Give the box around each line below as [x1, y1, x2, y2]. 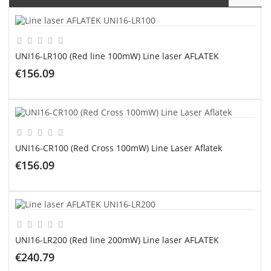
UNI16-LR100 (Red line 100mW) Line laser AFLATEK [15, 50, 219, 62]
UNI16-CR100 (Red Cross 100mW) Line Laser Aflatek [15, 142, 222, 154]
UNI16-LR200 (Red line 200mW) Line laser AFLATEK [15, 233, 219, 246]
